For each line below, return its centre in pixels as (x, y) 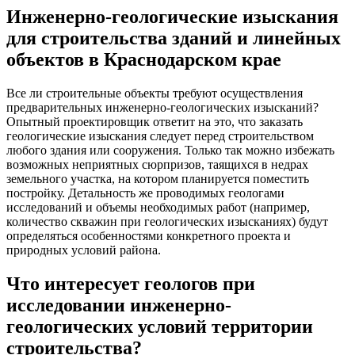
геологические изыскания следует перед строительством (160, 136)
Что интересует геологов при (131, 283)
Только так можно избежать (260, 150)
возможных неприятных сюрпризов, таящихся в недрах (157, 164)
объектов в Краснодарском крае (144, 59)
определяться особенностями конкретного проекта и (149, 235)
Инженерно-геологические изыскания (172, 16)
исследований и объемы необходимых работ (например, (158, 207)
